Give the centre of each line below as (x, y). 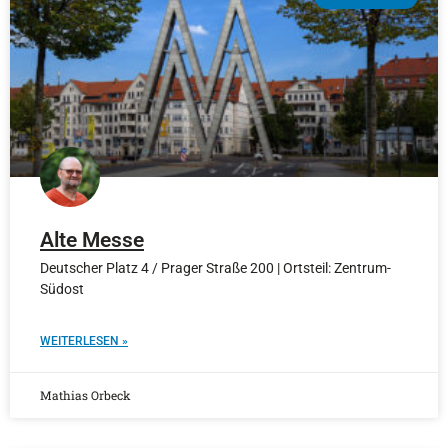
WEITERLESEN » (84, 340)
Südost (62, 288)
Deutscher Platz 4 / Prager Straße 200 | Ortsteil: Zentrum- (215, 267)
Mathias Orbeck (85, 394)
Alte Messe (92, 239)
